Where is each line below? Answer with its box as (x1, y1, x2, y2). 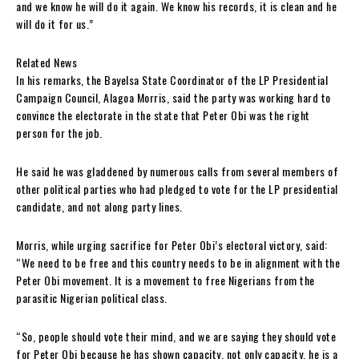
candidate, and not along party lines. (16, 197, 183, 215)
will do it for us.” (16, 14, 94, 32)
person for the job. (16, 123, 103, 141)
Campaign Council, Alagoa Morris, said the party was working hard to (16, 88, 331, 106)
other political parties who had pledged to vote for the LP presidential (16, 179, 338, 197)
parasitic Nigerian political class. (16, 288, 167, 306)
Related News (16, 53, 77, 71)
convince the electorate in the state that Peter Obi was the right (16, 106, 310, 123)
